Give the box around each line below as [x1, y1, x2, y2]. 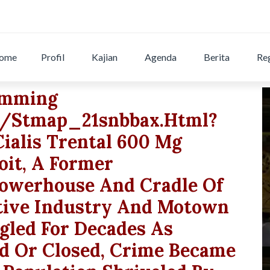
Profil [41, 51, 65, 63]
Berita [204, 51, 230, 63]
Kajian [92, 51, 118, 63]
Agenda [145, 51, 177, 63]
